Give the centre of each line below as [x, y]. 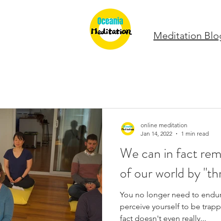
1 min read [195, 133]
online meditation [164, 125]
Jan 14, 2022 [156, 133]
